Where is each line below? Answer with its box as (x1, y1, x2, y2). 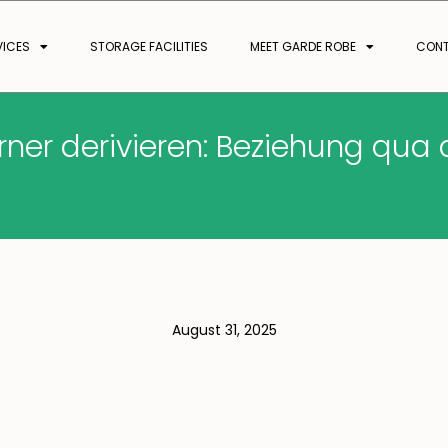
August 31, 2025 (171, 320, 277, 340)
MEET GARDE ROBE (249, 38, 356, 55)
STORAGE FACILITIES (89, 38, 208, 55)
